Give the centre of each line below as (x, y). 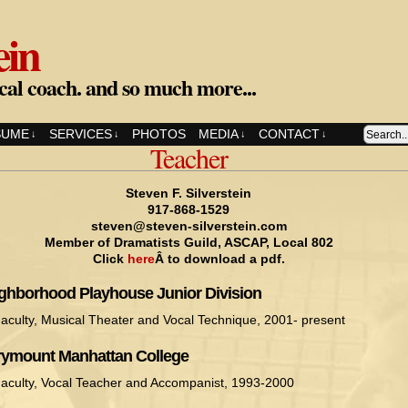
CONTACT (289, 134)
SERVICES (81, 134)
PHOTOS (159, 134)
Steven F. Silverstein (189, 193)
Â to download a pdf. (219, 259)
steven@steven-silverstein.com (189, 226)
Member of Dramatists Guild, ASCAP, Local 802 (189, 242)
